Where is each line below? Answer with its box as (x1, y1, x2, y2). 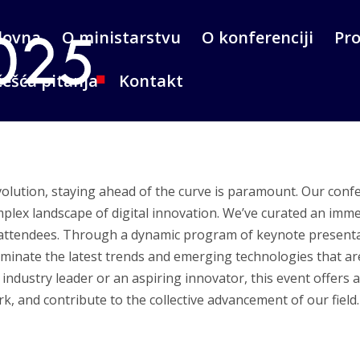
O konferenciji (202, 27, 313, 48)
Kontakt (119, 70, 183, 92)
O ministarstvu (62, 27, 181, 48)
